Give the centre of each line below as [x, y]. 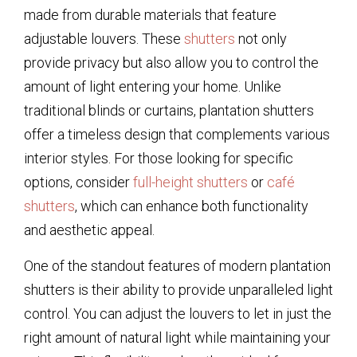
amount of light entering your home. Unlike [153, 87]
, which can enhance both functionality [192, 206]
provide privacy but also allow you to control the [171, 63]
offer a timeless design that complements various [177, 135]
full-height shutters [190, 182]
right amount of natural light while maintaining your [177, 337]
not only [261, 39]
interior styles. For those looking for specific [159, 159]
